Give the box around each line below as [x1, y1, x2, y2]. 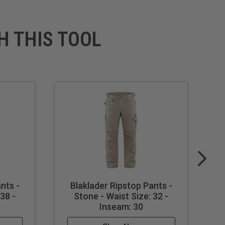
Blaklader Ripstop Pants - [70, 180, 172, 191]
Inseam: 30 [99, 201, 143, 212]
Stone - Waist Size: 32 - [74, 191, 169, 202]
